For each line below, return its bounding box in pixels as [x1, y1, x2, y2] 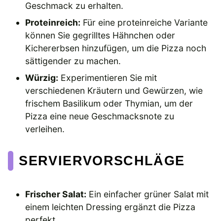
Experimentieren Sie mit [58, 72, 157, 83]
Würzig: [25, 72, 59, 83]
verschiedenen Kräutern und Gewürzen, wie [25, 85, 203, 96]
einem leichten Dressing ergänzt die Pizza [25, 201, 196, 212]
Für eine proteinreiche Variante [80, 17, 208, 28]
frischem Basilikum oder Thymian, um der [25, 98, 193, 109]
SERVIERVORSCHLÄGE [19, 152, 185, 168]
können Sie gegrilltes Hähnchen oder [25, 30, 176, 40]
